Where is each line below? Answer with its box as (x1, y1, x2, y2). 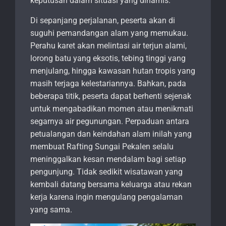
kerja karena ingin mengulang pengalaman (30, 192, 183, 202)
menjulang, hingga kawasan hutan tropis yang (30, 66, 195, 76)
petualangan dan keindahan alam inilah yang (30, 129, 192, 139)
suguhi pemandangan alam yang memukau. (30, 28, 188, 38)
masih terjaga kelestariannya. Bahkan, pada (30, 79, 186, 89)
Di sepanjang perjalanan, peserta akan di (30, 16, 175, 26)
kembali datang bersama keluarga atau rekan (30, 180, 192, 190)
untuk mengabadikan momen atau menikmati (30, 104, 193, 114)
